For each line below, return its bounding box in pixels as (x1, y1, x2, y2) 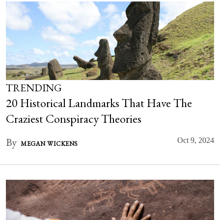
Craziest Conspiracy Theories (6, 111, 141, 126)
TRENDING (6, 81, 62, 94)
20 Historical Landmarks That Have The (6, 95, 192, 110)
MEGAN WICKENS (21, 139, 78, 148)
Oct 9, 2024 (177, 136, 214, 144)
